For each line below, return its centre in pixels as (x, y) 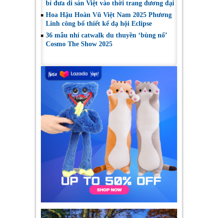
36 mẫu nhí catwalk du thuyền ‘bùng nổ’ (106, 35)
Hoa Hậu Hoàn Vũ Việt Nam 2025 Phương (109, 15)
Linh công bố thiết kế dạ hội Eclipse (99, 23)
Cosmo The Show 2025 (79, 44)
